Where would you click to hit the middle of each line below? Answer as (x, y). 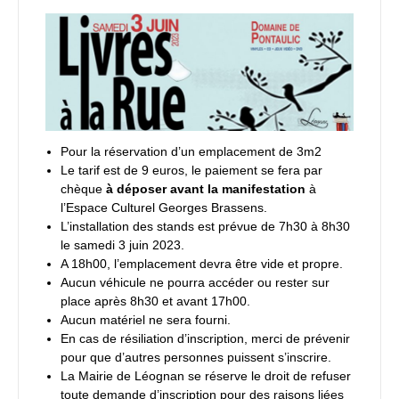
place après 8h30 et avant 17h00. (155, 302)
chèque (83, 190)
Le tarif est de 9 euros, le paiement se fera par (191, 171)
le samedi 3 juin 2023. (122, 246)
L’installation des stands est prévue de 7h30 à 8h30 (205, 227)
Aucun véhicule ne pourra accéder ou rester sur (195, 283)
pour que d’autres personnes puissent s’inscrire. (196, 358)
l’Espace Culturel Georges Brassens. (164, 208)
